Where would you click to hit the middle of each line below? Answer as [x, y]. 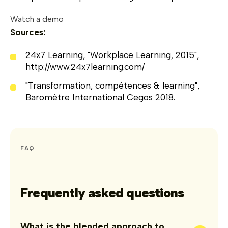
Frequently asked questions [102, 193]
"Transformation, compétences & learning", [112, 85]
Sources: [28, 32]
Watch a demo [37, 19]
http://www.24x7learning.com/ [85, 66]
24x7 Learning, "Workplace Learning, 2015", [112, 55]
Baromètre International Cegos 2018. [100, 97]
